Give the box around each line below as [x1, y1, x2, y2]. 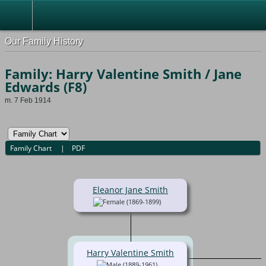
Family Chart [10, 142, 54, 153]
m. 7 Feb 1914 [5, 96, 51, 104]
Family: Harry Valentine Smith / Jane [5, 65, 242, 83]
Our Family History [5, 36, 83, 46]
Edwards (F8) [5, 78, 87, 96]
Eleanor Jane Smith [93, 184, 168, 196]
